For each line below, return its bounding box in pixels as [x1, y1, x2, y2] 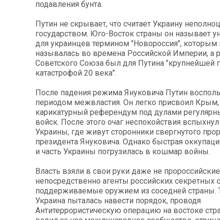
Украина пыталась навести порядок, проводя [35, 196, 201, 206]
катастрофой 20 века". [35, 68, 116, 78]
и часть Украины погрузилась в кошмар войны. [35, 147, 210, 157]
